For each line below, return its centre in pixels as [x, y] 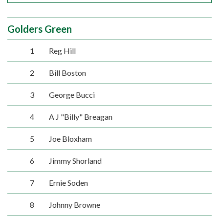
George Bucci [72, 95]
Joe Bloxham [70, 139]
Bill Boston [67, 73]
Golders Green [40, 29]
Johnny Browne [74, 205]
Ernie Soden [68, 183]
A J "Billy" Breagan [80, 117]
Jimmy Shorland [75, 161]
